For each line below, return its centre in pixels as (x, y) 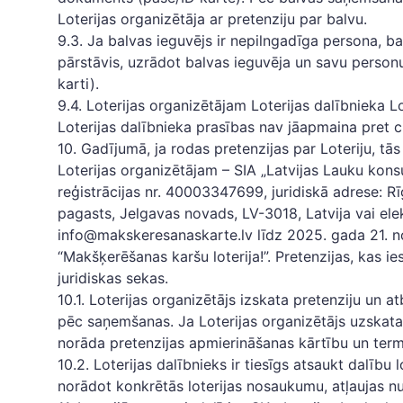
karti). (78, 84)
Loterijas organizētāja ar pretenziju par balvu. (212, 19)
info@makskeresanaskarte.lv (155, 235)
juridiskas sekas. (113, 278)
